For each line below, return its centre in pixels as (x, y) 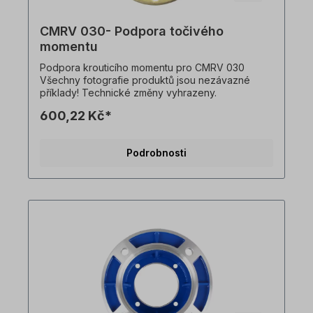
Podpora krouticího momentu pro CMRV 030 (142, 68)
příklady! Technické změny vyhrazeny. (128, 93)
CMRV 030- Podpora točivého (132, 31)
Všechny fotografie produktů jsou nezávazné (145, 80)
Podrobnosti (156, 153)
